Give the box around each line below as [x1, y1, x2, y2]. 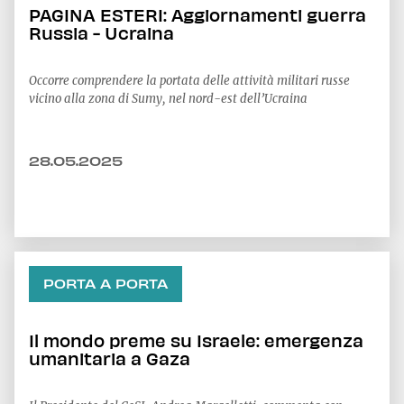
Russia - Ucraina [29, 22, 174, 43]
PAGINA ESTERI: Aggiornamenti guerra [29, 4, 366, 25]
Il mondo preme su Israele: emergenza [29, 329, 363, 351]
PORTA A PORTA [43, 276, 168, 291]
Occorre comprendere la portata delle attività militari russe [29, 73, 350, 88]
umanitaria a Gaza [29, 347, 190, 369]
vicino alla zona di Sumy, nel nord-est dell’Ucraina [29, 91, 308, 106]
